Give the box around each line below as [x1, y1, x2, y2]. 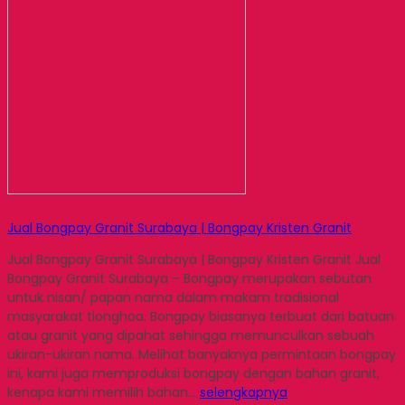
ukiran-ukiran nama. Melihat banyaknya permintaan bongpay [7, 345, 396, 364]
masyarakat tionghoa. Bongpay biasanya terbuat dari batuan [7, 307, 394, 326]
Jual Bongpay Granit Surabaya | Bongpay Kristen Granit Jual [7, 250, 381, 269]
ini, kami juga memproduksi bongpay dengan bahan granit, [7, 364, 380, 383]
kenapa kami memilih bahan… [7, 383, 200, 402]
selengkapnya [200, 383, 287, 402]
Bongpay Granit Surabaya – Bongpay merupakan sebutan [7, 269, 372, 288]
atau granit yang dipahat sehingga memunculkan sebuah [7, 326, 374, 345]
